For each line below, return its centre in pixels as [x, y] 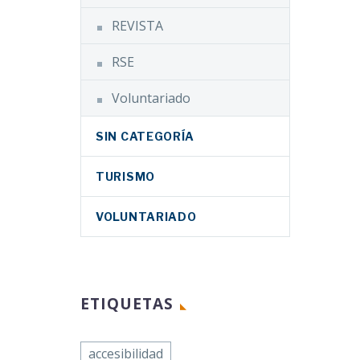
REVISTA [137, 26]
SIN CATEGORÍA [145, 136]
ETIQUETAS [127, 304]
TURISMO [125, 176]
